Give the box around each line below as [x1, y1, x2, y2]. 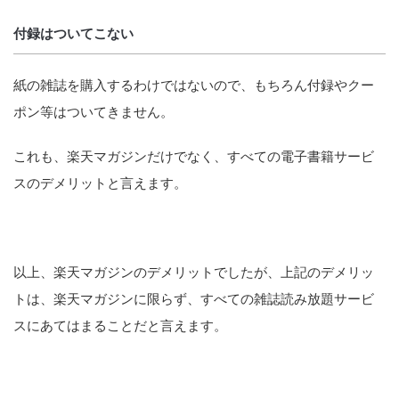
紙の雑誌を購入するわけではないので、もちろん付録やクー [13, 76, 374, 94]
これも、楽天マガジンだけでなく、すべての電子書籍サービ [13, 147, 374, 165]
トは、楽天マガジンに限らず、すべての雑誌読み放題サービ [13, 289, 374, 307]
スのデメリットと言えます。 [13, 174, 187, 191]
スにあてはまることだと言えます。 [13, 316, 227, 334]
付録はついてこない [13, 24, 134, 42]
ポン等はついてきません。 [13, 102, 174, 120]
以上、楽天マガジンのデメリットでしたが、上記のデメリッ [13, 263, 374, 281]
